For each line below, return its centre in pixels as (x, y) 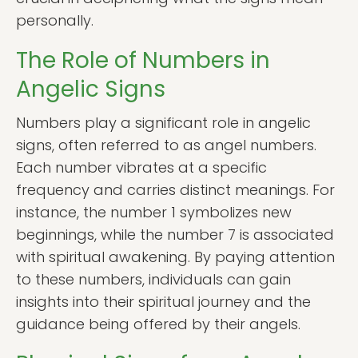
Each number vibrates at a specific (141, 167)
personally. (55, 20)
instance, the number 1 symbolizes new (154, 212)
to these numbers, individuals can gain (153, 279)
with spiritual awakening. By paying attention (175, 257)
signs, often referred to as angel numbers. (166, 145)
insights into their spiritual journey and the (163, 302)
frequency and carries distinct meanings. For (175, 190)
